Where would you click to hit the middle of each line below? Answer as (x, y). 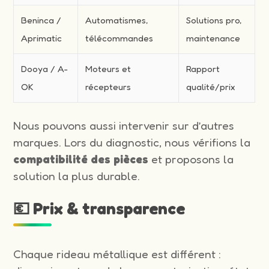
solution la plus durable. (77, 176)
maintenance (213, 38)
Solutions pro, (214, 20)
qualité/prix (211, 87)
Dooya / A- (45, 69)
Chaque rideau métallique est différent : (117, 254)
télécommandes (119, 38)
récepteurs (108, 87)
